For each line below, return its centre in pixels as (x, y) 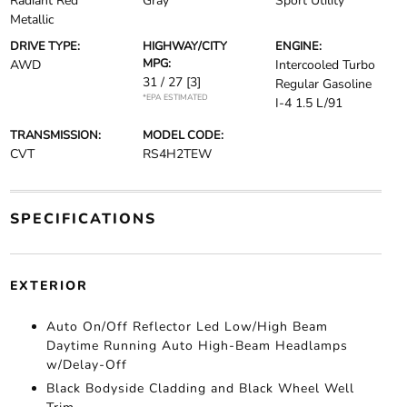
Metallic (31, 20)
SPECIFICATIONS (83, 219)
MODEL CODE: (183, 135)
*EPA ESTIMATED (175, 97)
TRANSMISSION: (55, 135)
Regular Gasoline (324, 84)
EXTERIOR (49, 286)
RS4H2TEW (177, 154)
